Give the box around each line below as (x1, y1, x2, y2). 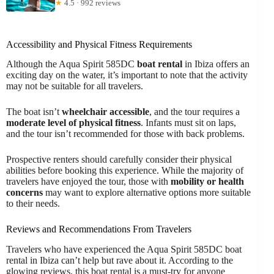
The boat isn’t (6, 106, 62, 117)
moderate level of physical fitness (6, 117, 141, 128)
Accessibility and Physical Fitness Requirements (6, 39, 192, 50)
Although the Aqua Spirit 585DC (6, 59, 137, 70)
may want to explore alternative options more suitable (43, 187, 251, 198)
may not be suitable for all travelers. (6, 81, 143, 92)
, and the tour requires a (149, 106, 240, 117)
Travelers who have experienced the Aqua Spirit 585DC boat (6, 244, 242, 255)
